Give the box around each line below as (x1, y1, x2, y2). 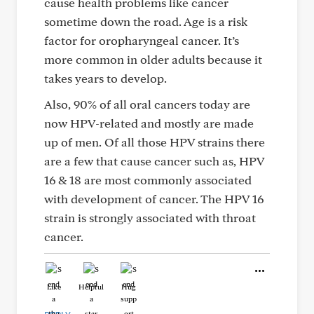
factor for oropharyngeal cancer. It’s (44, 33, 239, 48)
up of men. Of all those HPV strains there (44, 135, 265, 149)
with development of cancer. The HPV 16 (44, 191, 264, 206)
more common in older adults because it (44, 52, 262, 67)
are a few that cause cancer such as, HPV (44, 153, 264, 168)
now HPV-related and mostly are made (44, 116, 254, 130)
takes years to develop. (44, 71, 167, 86)
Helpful (78, 282, 104, 292)
